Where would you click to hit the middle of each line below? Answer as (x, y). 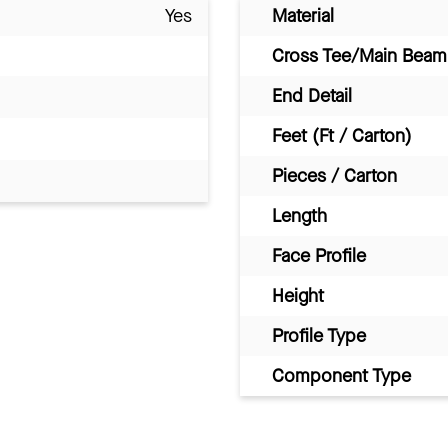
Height (298, 295)
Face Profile (319, 255)
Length (299, 215)
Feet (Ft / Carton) (342, 135)
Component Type (341, 375)
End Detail (312, 95)
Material (303, 15)
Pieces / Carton (334, 175)
